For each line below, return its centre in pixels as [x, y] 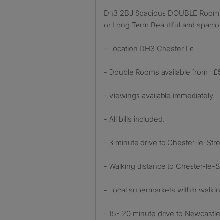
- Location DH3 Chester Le [149, 48]
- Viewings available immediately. [159, 96]
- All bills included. [134, 119]
